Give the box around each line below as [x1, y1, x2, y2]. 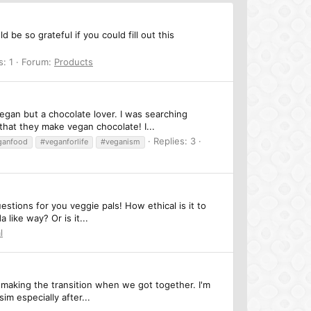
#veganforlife [40, 136, 88, 146]
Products [54, 56, 93, 67]
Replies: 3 [153, 135, 196, 146]
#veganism [101, 136, 140, 146]
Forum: [22, 56, 54, 67]
